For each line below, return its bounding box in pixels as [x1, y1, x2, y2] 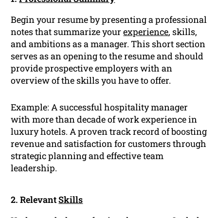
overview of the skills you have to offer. [11, 74, 171, 87]
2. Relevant [11, 194, 59, 206]
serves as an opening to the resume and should [11, 50, 204, 62]
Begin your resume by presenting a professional [11, 14, 207, 26]
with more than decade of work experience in [11, 113, 198, 126]
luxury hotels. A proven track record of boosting [11, 126, 207, 138]
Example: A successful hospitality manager [11, 101, 188, 113]
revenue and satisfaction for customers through [11, 138, 207, 150]
